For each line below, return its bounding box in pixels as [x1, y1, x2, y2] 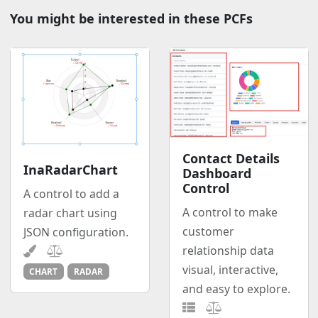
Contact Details [182, 149, 280, 167]
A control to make [182, 204, 278, 220]
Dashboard [182, 164, 251, 182]
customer [182, 223, 234, 239]
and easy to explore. [182, 280, 290, 297]
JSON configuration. [23, 224, 128, 240]
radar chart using [23, 204, 117, 221]
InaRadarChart [23, 160, 118, 178]
